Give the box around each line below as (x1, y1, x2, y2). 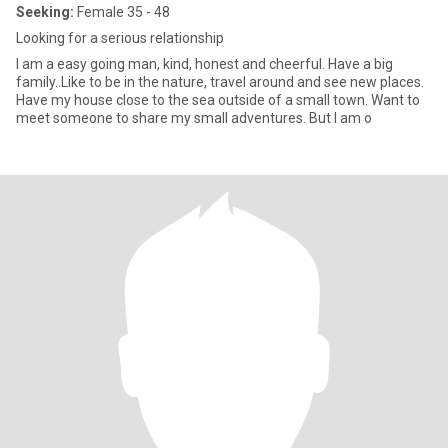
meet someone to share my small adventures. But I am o (309, 110, 372, 126)
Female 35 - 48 (74, 4, 170, 20)
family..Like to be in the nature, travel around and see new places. (16, 74, 424, 90)
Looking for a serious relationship (16, 30, 224, 46)
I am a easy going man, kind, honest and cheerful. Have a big (16, 56, 328, 72)
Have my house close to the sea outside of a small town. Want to (16, 92, 371, 108)
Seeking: (16, 4, 74, 20)
